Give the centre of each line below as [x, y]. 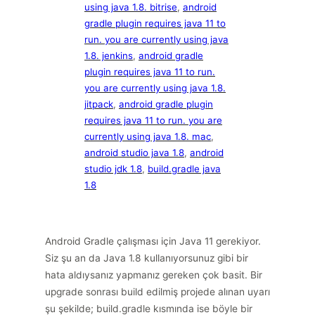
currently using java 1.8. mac [148, 136]
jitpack [99, 104]
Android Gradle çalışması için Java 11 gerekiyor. [153, 241]
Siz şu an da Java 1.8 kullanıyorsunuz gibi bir [147, 258]
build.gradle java [184, 169]
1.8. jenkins [109, 56]
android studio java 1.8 [134, 153]
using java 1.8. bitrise [131, 7]
